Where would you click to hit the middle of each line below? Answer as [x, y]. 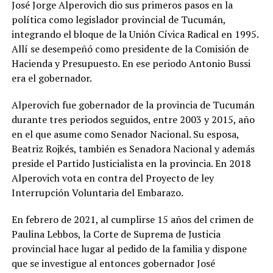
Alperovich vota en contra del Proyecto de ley [112, 178]
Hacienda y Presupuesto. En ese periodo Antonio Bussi [131, 64]
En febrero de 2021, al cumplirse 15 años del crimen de [132, 220]
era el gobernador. [52, 78]
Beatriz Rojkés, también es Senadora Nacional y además [133, 149]
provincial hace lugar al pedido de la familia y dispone [129, 249]
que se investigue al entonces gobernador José [113, 264]
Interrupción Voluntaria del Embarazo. [97, 193]
